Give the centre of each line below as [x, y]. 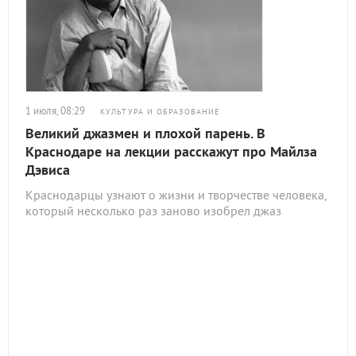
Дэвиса [48, 170]
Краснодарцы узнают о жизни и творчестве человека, [176, 195]
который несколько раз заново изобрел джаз [153, 211]
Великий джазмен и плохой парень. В [145, 133]
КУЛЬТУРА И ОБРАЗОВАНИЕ [160, 112]
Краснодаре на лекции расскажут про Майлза [171, 151]
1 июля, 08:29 [55, 111]
